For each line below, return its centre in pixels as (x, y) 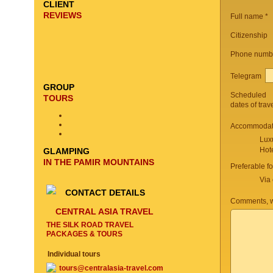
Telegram (248, 76)
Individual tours (74, 254)
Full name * (249, 16)
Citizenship (249, 35)
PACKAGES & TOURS (84, 234)
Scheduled (248, 95)
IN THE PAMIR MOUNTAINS (99, 162)
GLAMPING (66, 151)
